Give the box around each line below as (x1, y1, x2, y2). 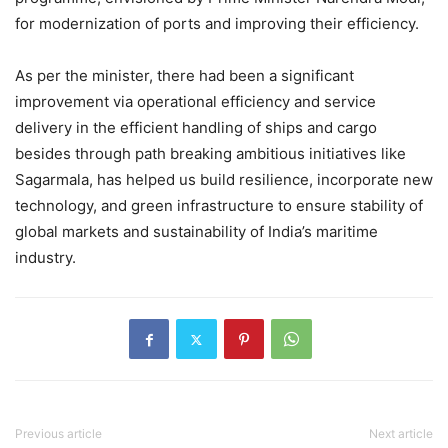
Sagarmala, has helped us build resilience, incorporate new (15, 170, 433, 190)
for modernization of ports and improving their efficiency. (15, 14, 419, 34)
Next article (369, 426, 433, 442)
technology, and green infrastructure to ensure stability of (15, 196, 423, 216)
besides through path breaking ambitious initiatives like (15, 144, 406, 164)
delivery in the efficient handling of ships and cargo (15, 118, 377, 138)
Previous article (15, 426, 102, 442)
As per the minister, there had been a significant (15, 66, 354, 86)
